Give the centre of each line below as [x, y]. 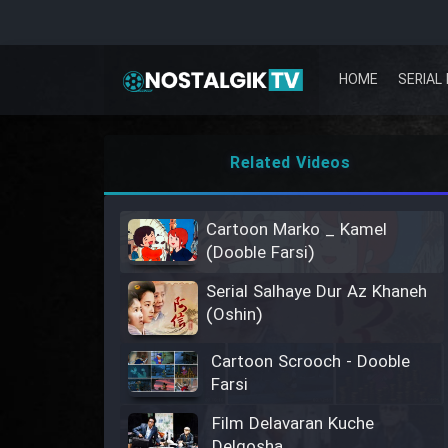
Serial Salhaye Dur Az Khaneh [316, 292]
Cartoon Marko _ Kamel [296, 230]
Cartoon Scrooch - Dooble [310, 362]
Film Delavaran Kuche [292, 424]
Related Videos [290, 163]
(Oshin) [234, 315]
